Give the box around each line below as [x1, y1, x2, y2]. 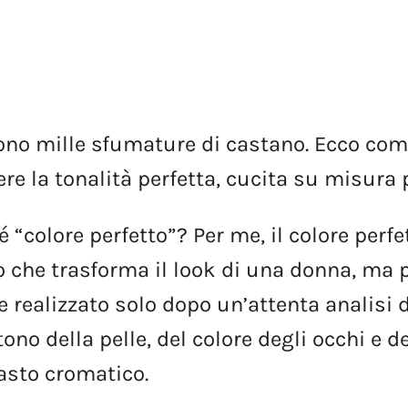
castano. [226, 130, 310, 157]
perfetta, [138, 165, 221, 191]
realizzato [14, 291, 110, 317]
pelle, [99, 325, 152, 352]
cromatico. [45, 360, 149, 386]
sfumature [91, 130, 197, 157]
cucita [226, 165, 289, 191]
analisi [325, 291, 393, 317]
